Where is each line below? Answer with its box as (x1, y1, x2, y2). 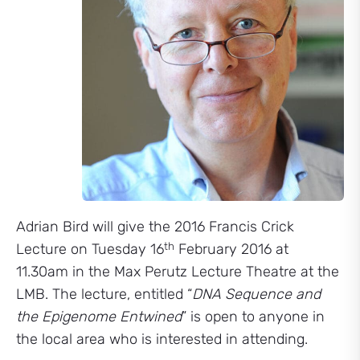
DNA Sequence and (192, 285, 321, 303)
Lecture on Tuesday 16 (16, 240, 164, 258)
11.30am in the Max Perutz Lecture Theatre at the (16, 263, 339, 280)
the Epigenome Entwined (16, 308, 182, 325)
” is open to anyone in (182, 308, 325, 325)
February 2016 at (174, 240, 288, 258)
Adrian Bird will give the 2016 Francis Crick (16, 218, 294, 235)
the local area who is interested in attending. (16, 330, 308, 348)
